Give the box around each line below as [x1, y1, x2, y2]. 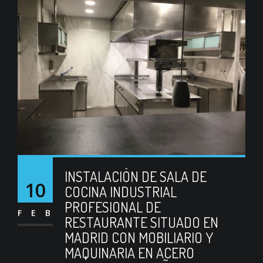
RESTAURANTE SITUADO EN [65, 213, 218, 232]
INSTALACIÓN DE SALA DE [65, 167, 207, 186]
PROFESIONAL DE [65, 198, 161, 217]
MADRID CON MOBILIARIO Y [65, 228, 213, 247]
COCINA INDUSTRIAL [65, 183, 177, 201]
